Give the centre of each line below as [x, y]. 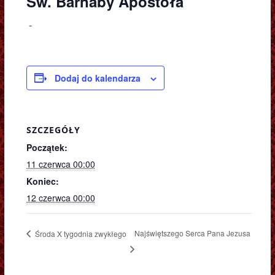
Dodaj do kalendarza [97, 78]
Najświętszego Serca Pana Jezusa [192, 233]
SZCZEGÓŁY [53, 130]
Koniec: [42, 181]
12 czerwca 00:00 [60, 197]
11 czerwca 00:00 [60, 164]
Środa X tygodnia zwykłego [79, 233]
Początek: [47, 147]
